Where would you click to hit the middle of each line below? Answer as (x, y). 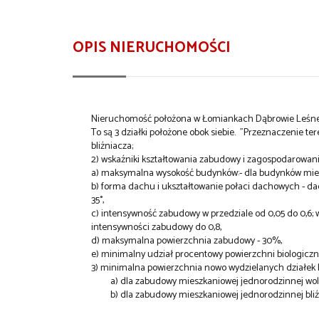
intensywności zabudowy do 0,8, (157, 228)
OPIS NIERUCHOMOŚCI (152, 48)
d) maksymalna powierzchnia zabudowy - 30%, (187, 241)
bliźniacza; (113, 146)
